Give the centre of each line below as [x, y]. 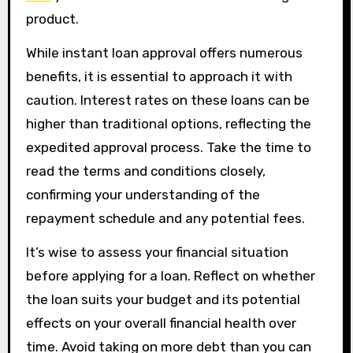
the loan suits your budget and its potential [163, 299]
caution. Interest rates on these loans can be [167, 100]
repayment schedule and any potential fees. [165, 218]
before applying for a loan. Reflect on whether [170, 276]
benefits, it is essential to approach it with [159, 76]
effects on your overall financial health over [161, 323]
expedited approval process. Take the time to [168, 147]
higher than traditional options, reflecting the [168, 124]
